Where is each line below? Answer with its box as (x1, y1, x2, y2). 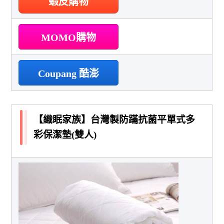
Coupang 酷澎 (38, 67, 99, 79)
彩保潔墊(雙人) (33, 129, 97, 140)
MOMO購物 (41, 31, 96, 43)
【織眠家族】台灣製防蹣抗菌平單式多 (33, 114, 195, 125)
